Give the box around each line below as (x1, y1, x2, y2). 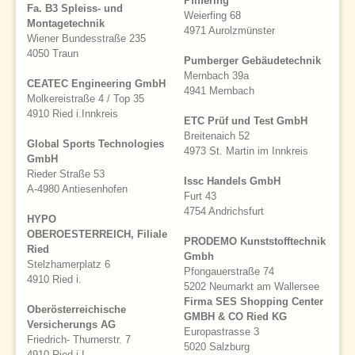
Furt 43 (184, 190, 216, 203)
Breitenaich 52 (184, 130, 250, 143)
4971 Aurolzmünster (184, 25, 275, 37)
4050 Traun (27, 48, 78, 60)
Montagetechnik (27, 17, 105, 30)
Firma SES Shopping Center (184, 296, 323, 308)
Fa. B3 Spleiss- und (27, 2, 123, 15)
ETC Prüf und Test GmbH (184, 115, 307, 128)
